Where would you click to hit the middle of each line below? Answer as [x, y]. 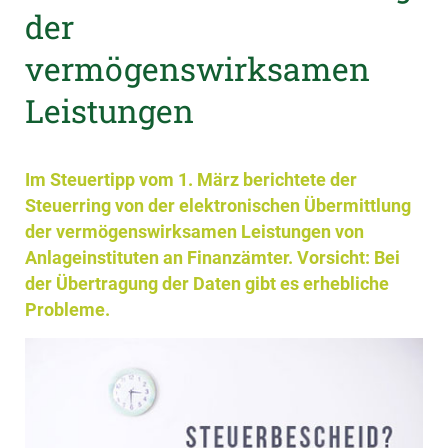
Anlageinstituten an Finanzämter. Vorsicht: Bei [212, 257]
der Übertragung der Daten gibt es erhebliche [207, 283]
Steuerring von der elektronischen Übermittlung [218, 205]
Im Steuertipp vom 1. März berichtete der [191, 179]
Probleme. [67, 309]
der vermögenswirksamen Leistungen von [194, 231]
